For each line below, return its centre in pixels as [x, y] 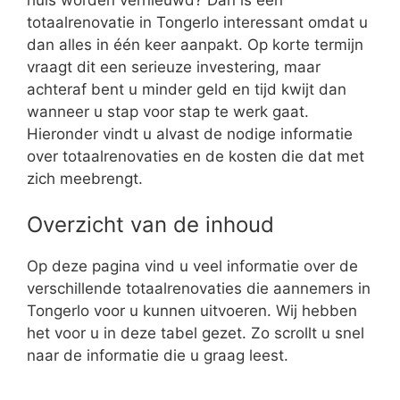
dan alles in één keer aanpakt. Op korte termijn [195, 44]
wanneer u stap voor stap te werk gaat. [168, 111]
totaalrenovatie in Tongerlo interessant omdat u [197, 22]
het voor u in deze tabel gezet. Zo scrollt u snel [196, 333]
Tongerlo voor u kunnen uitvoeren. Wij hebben [192, 311]
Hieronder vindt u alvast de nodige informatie [190, 133]
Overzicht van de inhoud [150, 225]
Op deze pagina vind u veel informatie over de [192, 267]
